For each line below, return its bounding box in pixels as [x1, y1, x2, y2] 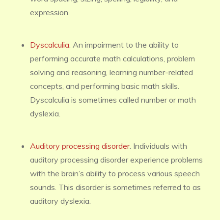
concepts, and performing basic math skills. [30, 81, 179, 91]
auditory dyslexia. [30, 196, 91, 206]
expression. [30, 7, 70, 17]
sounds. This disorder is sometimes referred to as [30, 182, 201, 192]
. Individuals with [130, 141, 187, 151]
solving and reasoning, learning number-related [30, 67, 193, 77]
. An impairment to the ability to [69, 40, 179, 50]
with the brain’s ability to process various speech [30, 168, 200, 178]
